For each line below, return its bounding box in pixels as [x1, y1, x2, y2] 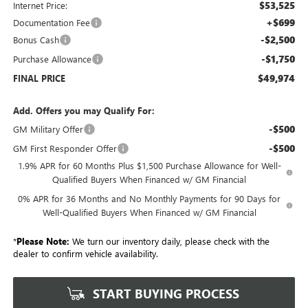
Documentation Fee [12, 16, 90, 29]
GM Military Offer [12, 123, 83, 135]
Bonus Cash [12, 34, 59, 46]
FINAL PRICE [12, 72, 65, 85]
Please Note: [16, 235, 69, 247]
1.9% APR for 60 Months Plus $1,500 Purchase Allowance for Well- [17, 159, 281, 172]
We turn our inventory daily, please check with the [69, 235, 269, 247]
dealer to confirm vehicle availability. [12, 247, 158, 260]
